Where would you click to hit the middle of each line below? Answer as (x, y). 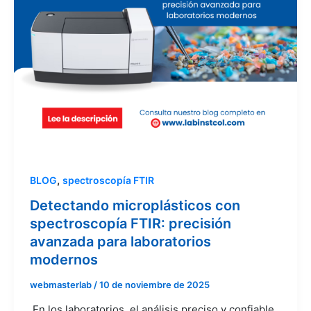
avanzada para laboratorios (120, 241)
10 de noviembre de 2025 (154, 284)
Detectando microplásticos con (135, 205)
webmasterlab (61, 284)
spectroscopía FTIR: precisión (130, 223)
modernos (64, 259)
